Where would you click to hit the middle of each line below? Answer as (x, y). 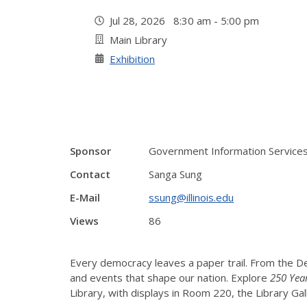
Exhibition (132, 59)
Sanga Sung (175, 174)
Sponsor (90, 151)
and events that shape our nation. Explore (170, 278)
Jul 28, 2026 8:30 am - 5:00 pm (187, 21)
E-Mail (85, 197)
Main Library (138, 40)
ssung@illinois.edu (191, 197)
